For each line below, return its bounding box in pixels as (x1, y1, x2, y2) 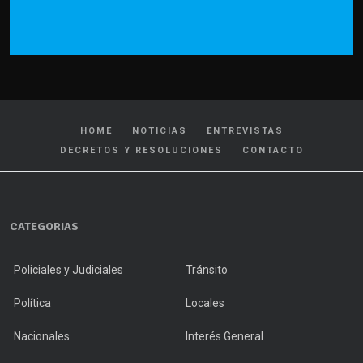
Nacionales (14, 329, 70, 343)
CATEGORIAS (10, 219, 79, 233)
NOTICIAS (131, 125, 187, 136)
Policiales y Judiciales (14, 263, 123, 276)
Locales (186, 296, 224, 310)
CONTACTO (241, 144, 304, 156)
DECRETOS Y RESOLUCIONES (59, 144, 223, 156)
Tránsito (186, 263, 228, 276)
